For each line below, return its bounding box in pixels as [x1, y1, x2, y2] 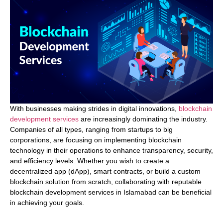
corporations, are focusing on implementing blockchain [10, 136, 182, 144]
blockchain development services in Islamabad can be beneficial [10, 188, 212, 197]
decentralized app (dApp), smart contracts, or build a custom [10, 167, 201, 176]
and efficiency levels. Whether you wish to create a [10, 157, 169, 165]
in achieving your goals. [10, 199, 84, 207]
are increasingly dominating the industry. [79, 115, 208, 123]
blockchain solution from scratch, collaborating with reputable [10, 178, 202, 186]
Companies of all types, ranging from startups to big [10, 125, 173, 134]
